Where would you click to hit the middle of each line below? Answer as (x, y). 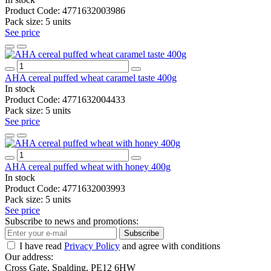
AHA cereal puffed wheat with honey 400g (88, 166)
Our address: (29, 256)
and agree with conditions (170, 246)
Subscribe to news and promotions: (72, 221)
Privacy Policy (92, 246)
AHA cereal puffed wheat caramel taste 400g (91, 77)
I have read (42, 246)
